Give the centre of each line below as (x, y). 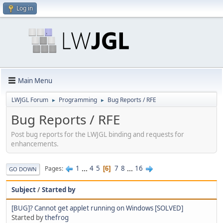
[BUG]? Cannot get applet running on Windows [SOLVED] (97, 208)
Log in (25, 8)
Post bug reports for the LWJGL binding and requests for (98, 134)
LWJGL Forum (30, 100)
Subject (24, 189)
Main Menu (35, 80)
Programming (78, 100)
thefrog (57, 217)
